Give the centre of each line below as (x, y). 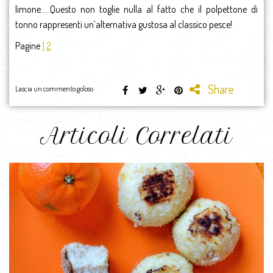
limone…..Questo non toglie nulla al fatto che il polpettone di (136, 9)
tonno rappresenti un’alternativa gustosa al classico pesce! (124, 24)
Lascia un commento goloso (54, 88)
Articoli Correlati (136, 136)
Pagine (29, 45)
